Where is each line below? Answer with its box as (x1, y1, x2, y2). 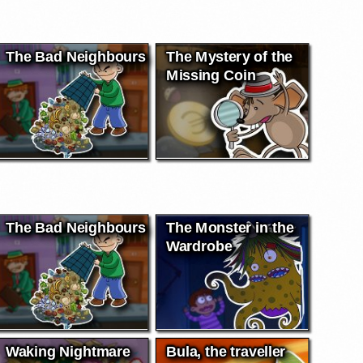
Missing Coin (166, 66, 256, 83)
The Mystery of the (166, 48, 293, 65)
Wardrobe (166, 237, 233, 254)
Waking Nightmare (6, 342, 130, 360)
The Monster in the (166, 219, 294, 237)
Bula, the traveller (166, 342, 286, 360)
